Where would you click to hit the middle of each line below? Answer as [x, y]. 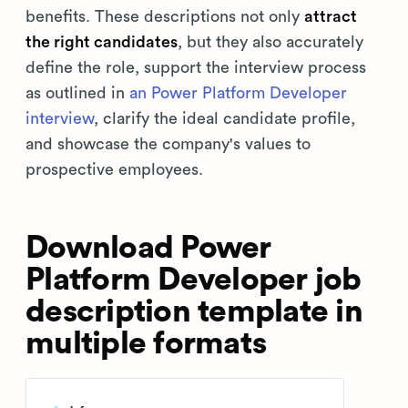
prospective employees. [114, 169]
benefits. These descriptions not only [165, 16]
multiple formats [146, 344]
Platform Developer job [194, 280]
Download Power [148, 248]
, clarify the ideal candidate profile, [224, 118]
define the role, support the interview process [196, 67]
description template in [194, 312]
